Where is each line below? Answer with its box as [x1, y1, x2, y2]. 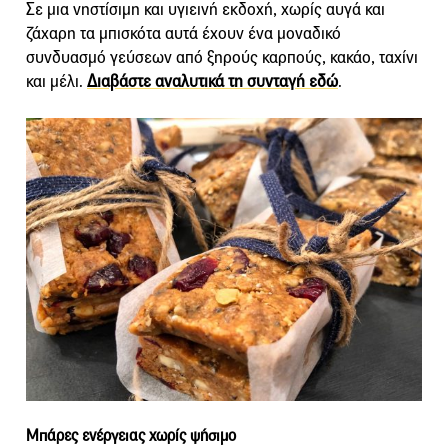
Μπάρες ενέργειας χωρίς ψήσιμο [26, 426, 236, 446]
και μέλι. [26, 71, 87, 93]
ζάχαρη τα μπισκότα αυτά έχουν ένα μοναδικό [26, 23, 341, 45]
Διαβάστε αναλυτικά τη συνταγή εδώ [87, 71, 338, 93]
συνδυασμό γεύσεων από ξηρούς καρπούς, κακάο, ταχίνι [26, 47, 418, 69]
